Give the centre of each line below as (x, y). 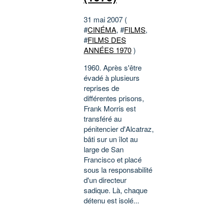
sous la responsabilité (118, 170)
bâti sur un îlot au (111, 139)
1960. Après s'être (113, 68)
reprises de (101, 88)
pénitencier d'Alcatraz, (119, 129)
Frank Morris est (110, 109)
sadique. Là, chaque (116, 190)
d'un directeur (105, 180)
